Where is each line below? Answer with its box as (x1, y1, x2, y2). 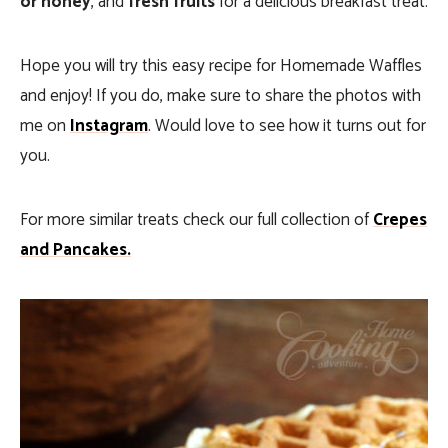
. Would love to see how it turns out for (148, 112, 426, 141)
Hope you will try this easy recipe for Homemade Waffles (20, 52, 422, 81)
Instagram (70, 112, 148, 141)
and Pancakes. (20, 236, 131, 265)
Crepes (373, 206, 427, 235)
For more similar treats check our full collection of (20, 206, 373, 235)
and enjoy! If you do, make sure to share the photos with (20, 82, 421, 111)
